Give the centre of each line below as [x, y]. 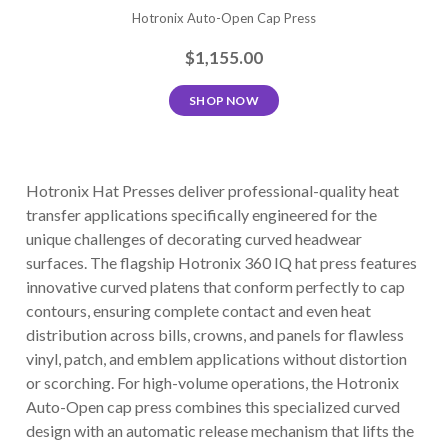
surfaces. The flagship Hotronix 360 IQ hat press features [222, 263]
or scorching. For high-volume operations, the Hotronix [213, 383]
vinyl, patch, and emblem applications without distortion [217, 359]
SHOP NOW [224, 101]
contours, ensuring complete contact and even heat [199, 311]
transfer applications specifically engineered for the [202, 215]
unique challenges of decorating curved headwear [194, 239]
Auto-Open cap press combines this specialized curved [213, 407]
